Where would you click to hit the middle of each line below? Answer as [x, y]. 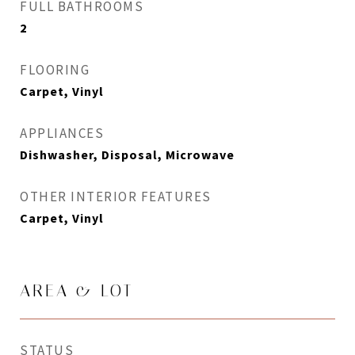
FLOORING [55, 70]
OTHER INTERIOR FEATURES [116, 197]
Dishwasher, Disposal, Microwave [127, 155]
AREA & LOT [76, 291]
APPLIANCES [62, 133]
